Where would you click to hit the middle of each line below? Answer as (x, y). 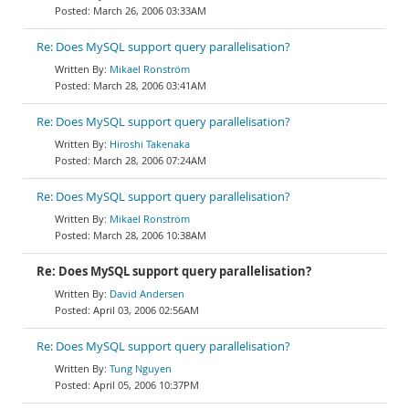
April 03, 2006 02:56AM (146, 310)
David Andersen (147, 294)
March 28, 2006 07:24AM (150, 160)
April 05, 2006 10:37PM (146, 385)
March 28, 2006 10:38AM (150, 235)
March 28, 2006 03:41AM (150, 85)
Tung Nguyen (141, 368)
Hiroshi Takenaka (150, 144)
